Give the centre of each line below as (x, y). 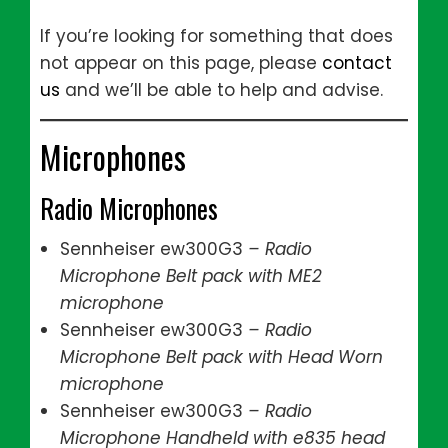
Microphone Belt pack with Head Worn (221, 357)
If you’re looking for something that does (216, 36)
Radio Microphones (129, 208)
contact (357, 63)
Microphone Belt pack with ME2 (191, 276)
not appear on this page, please (181, 63)
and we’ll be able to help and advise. (221, 90)
